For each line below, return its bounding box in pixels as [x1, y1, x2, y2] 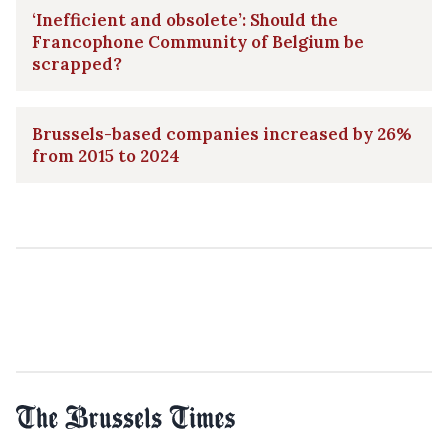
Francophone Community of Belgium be [32, 31, 364, 54]
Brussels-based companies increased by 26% [32, 123, 412, 146]
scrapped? [32, 53, 122, 76]
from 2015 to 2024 [32, 145, 180, 168]
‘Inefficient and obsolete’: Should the [32, 9, 338, 32]
